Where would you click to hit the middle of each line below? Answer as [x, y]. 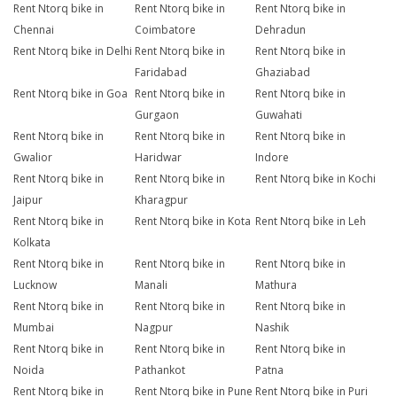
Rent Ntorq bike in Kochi [316, 179]
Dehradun [281, 30]
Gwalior [33, 158]
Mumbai [34, 328]
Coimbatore [165, 30]
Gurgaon [156, 115]
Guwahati [279, 115]
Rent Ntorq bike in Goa [70, 94]
